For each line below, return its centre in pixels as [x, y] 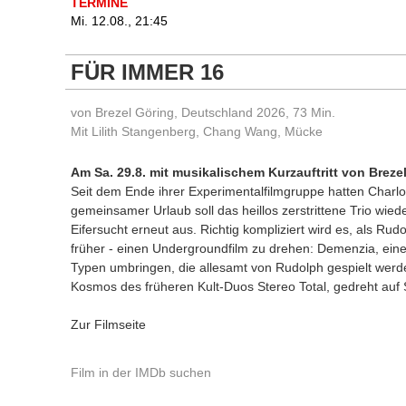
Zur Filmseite [108, 324]
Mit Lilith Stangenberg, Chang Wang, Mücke [197, 131]
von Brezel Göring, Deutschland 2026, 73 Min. [203, 112]
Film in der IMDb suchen [141, 372]
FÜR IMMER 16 [147, 72]
